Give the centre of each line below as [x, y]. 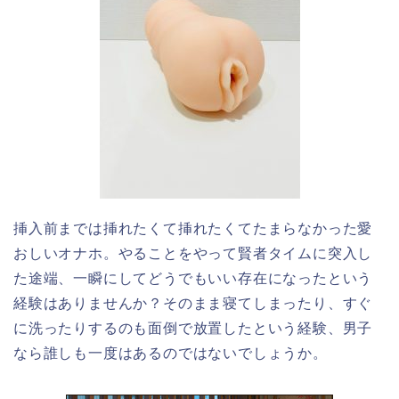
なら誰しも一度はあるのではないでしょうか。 [171, 353]
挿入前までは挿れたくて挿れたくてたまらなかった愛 [193, 228]
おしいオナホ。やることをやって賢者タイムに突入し [193, 253]
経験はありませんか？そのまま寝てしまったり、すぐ [193, 303]
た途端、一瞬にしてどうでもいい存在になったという [193, 278]
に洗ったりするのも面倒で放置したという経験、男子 [193, 328]
